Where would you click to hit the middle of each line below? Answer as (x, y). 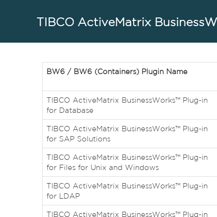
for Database (70, 110)
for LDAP (63, 196)
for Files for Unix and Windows (103, 167)
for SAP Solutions (78, 139)
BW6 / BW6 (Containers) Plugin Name (117, 71)
